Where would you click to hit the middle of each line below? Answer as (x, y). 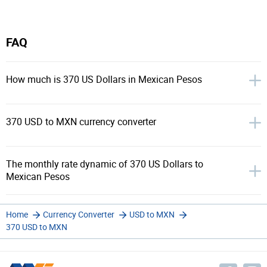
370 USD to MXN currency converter (81, 122)
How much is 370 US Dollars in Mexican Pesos (104, 80)
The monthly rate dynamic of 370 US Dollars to (105, 164)
